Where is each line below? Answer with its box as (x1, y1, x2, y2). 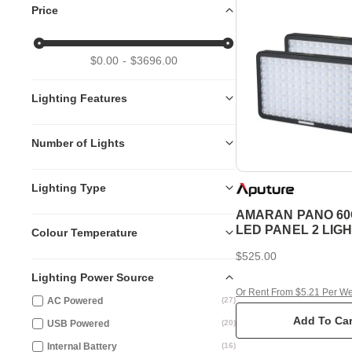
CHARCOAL (236, 238, 310, 251)
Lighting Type (31, 181, 106, 194)
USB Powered (47, 318, 109, 329)
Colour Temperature (31, 226, 137, 239)
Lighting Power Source (31, 271, 154, 284)
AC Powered (47, 295, 103, 306)
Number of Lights (31, 137, 125, 149)
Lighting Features (31, 92, 127, 104)
